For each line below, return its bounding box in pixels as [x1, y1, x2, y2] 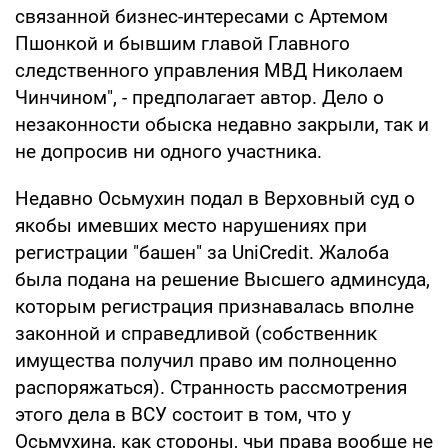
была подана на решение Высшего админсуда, [15, 267, 430, 291]
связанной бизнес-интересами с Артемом [15, 4, 388, 28]
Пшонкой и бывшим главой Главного [15, 31, 350, 55]
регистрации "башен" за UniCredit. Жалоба [15, 240, 389, 264]
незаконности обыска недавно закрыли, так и [15, 112, 429, 136]
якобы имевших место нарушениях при [15, 213, 367, 237]
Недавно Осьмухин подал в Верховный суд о [15, 186, 415, 210]
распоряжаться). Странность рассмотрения [15, 375, 407, 399]
